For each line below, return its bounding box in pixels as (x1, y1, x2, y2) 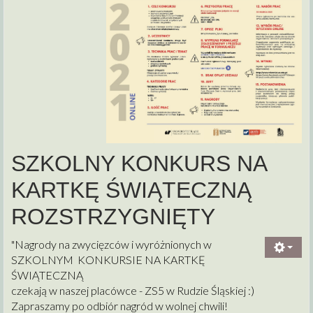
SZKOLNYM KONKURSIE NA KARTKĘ (11, 253, 205, 267)
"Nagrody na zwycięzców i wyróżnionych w (11, 238, 212, 252)
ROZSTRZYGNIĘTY (11, 204, 215, 230)
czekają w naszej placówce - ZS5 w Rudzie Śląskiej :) (11, 284, 254, 298)
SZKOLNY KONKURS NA (11, 151, 266, 177)
